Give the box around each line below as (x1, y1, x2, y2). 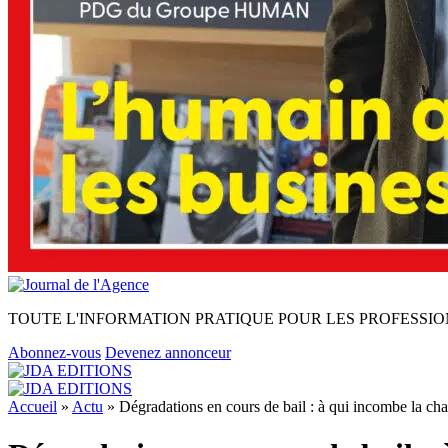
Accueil (8, 398, 57, 415)
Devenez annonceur (105, 344, 231, 361)
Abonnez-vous (8, 344, 101, 361)
